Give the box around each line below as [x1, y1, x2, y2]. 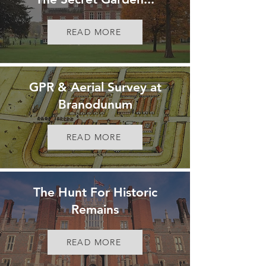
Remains [71, 202, 119, 217]
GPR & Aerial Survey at [28, 80, 161, 94]
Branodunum [58, 97, 132, 112]
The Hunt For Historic [33, 185, 157, 199]
